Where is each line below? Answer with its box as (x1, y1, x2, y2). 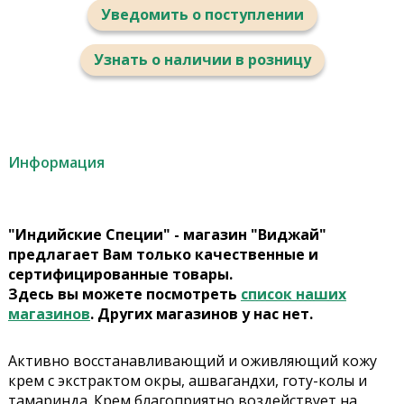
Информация (7, 152, 105, 173)
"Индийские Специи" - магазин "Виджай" (7, 225, 326, 245)
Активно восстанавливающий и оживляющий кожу (7, 351, 377, 372)
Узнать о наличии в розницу (93, 50, 311, 70)
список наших (240, 284, 346, 305)
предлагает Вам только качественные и (7, 244, 318, 265)
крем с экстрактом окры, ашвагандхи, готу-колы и (7, 371, 367, 391)
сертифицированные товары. (7, 264, 233, 285)
